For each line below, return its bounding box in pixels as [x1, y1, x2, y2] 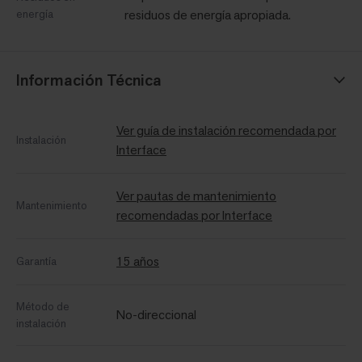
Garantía [16, 254, 57, 269]
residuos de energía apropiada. [124, 6, 291, 24]
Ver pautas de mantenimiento [116, 187, 276, 205]
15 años [116, 253, 159, 271]
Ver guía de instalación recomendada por [116, 122, 336, 140]
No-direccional [116, 306, 196, 324]
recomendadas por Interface [116, 207, 272, 225]
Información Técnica [16, 69, 162, 91]
